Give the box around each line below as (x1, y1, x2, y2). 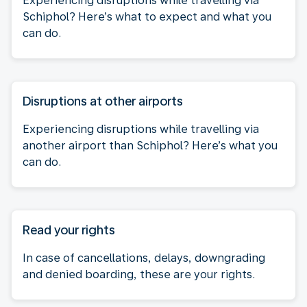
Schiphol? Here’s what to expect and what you (23, 10, 271, 23)
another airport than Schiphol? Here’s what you (23, 138, 278, 152)
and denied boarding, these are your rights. (23, 267, 255, 281)
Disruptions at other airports (23, 93, 183, 108)
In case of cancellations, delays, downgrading (23, 251, 265, 265)
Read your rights (23, 222, 115, 237)
